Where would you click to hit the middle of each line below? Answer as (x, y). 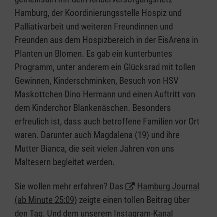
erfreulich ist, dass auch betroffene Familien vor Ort (107, 122)
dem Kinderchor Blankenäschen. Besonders (93, 108)
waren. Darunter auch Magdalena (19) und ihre (97, 135)
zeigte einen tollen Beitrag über (133, 200)
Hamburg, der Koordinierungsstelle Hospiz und (98, 13)
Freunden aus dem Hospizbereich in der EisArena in (106, 40)
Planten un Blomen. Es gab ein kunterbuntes (93, 54)
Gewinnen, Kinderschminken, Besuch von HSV (97, 81)
